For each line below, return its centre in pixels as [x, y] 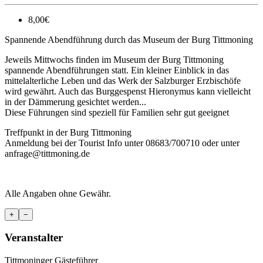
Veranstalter [34, 238]
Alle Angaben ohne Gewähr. [58, 193]
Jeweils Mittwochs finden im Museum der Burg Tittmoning [114, 59]
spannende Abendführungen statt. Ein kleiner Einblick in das [117, 70]
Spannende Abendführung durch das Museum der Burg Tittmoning [129, 39]
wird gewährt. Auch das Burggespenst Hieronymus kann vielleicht [128, 91]
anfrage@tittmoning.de [47, 153]
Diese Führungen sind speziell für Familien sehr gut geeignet [117, 112]
